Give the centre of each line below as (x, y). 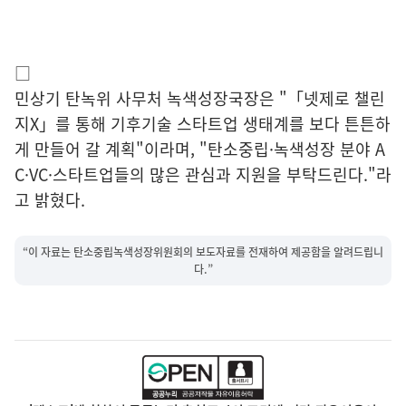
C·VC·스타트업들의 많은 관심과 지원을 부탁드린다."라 (203, 175)
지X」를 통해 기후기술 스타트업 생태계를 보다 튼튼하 (203, 124)
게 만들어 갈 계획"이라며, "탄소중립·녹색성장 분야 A (200, 150)
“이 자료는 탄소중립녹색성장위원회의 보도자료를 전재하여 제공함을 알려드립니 (203, 251)
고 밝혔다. (50, 200)
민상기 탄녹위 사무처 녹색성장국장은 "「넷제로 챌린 (200, 99)
